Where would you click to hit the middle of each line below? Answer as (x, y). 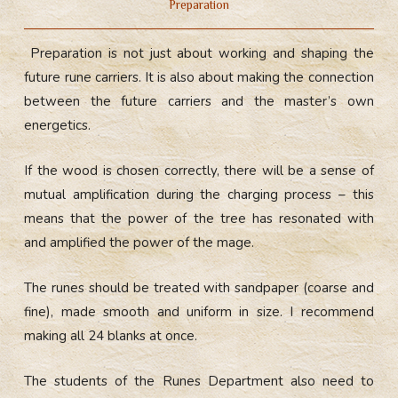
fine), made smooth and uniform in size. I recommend (199, 311)
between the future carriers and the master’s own (199, 101)
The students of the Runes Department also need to (199, 381)
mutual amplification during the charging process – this (199, 194)
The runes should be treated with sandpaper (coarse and (199, 287)
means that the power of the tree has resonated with (199, 218)
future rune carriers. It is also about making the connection (199, 77)
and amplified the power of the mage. (139, 242)
